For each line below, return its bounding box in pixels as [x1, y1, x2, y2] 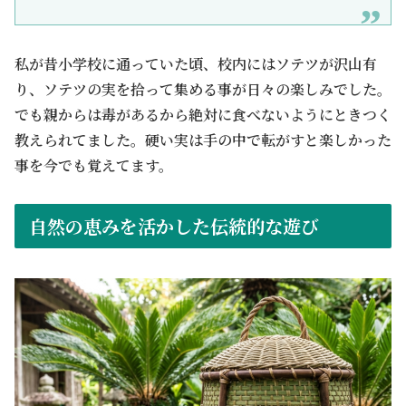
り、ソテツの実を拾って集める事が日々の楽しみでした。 [14, 78, 391, 100]
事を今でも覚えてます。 [14, 154, 173, 176]
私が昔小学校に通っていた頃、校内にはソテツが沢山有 [14, 53, 377, 74]
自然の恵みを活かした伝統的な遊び [29, 213, 319, 240]
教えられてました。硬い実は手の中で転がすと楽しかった [14, 129, 391, 150]
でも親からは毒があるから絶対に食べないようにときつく [14, 103, 391, 125]
